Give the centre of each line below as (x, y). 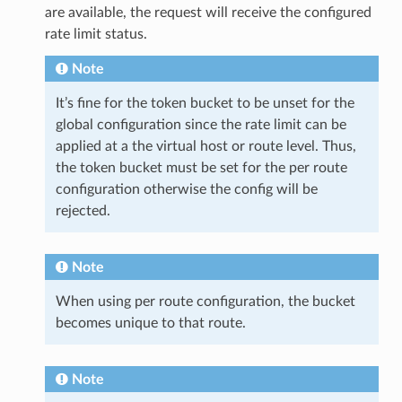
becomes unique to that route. (150, 323)
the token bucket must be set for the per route (201, 167)
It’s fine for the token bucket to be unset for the (205, 103)
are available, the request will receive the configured (208, 12)
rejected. (83, 210)
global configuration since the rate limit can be (201, 124)
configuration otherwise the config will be (186, 189)
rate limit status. (96, 34)
